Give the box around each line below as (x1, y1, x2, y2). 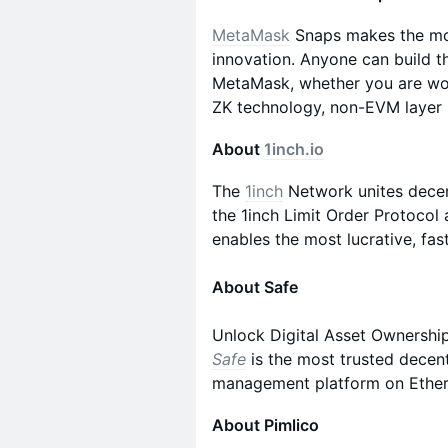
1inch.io (264, 139, 324, 159)
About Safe (212, 277, 298, 297)
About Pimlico (212, 415, 319, 435)
